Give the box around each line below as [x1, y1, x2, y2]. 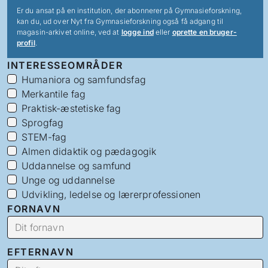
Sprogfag [22, 116, 64, 129]
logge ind [121, 27, 154, 36]
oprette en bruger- [172, 27, 237, 36]
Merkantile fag [22, 87, 86, 100]
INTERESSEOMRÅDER [7, 59, 123, 71]
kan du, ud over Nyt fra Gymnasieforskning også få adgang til [17, 16, 224, 26]
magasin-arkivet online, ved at [17, 27, 121, 36]
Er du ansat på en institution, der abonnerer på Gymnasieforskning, [17, 5, 242, 15]
